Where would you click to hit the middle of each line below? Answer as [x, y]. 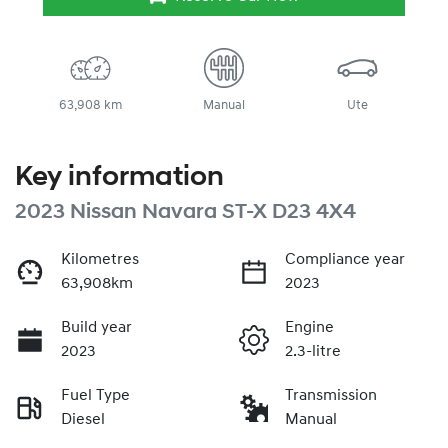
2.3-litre [313, 352]
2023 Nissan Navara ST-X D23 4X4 [185, 213]
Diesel [83, 420]
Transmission [331, 396]
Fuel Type [95, 396]
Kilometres [100, 260]
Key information [119, 178]
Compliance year [345, 260]
